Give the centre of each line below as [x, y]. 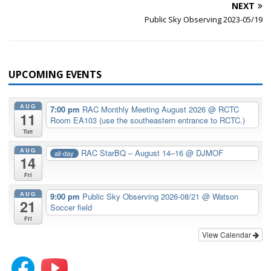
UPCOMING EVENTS [55, 74]
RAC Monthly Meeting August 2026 [145, 109]
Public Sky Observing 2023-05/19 [204, 19]
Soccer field [71, 207]
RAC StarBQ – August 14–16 [134, 153]
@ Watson [220, 197]
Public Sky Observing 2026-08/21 [142, 197]
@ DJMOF [205, 153]
